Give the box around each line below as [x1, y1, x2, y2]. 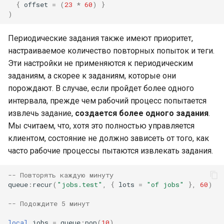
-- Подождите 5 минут [8, 198, 89, 208]
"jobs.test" [57, 179, 102, 189]
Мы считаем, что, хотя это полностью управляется [8, 121, 194, 130]
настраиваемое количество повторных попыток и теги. [8, 46, 214, 55]
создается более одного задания [75, 108, 208, 118]
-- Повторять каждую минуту [8, 170, 113, 179]
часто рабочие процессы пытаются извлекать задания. [8, 146, 213, 155]
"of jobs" [146, 179, 184, 189]
